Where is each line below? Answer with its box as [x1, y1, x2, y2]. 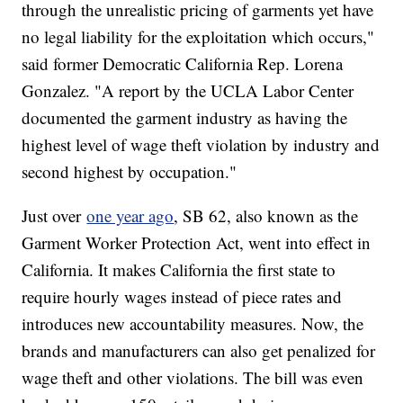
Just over [22, 204, 87, 228]
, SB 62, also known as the [174, 204, 359, 228]
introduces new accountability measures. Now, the [22, 312, 364, 336]
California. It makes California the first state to [22, 258, 336, 282]
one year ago [86, 204, 175, 228]
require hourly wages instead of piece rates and [22, 285, 343, 309]
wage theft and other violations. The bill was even [22, 366, 364, 390]
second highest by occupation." [22, 160, 237, 184]
